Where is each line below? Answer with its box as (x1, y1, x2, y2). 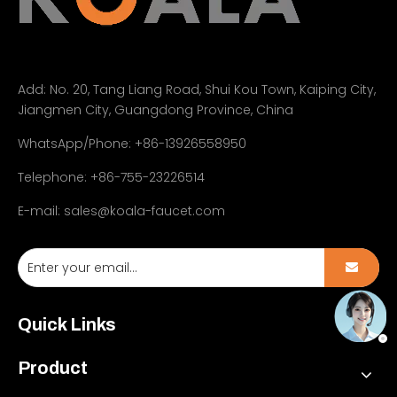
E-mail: (18, 202, 64, 221)
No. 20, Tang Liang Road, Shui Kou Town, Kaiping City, (50, 81, 376, 99)
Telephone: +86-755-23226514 (18, 168, 205, 187)
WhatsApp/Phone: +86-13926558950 (18, 135, 246, 153)
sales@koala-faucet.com (64, 202, 225, 221)
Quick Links (18, 315, 116, 335)
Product (18, 358, 88, 378)
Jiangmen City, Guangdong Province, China (18, 101, 293, 120)
